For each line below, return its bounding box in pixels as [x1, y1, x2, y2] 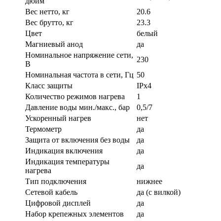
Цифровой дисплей [25, 198, 91, 207]
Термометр [25, 124, 62, 133]
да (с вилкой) [137, 187, 181, 196]
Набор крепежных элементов [25, 209, 124, 218]
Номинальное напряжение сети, [25, 50, 133, 59]
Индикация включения [25, 146, 103, 155]
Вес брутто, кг [25, 18, 74, 27]
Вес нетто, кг [25, 7, 70, 16]
